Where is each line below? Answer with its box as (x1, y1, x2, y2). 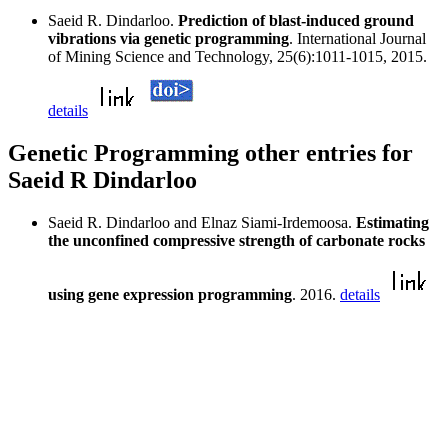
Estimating (356, 214, 429, 232)
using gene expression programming (48, 286, 292, 304)
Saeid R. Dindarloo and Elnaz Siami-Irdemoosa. (48, 214, 356, 232)
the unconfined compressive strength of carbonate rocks (48, 232, 425, 250)
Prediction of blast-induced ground (178, 12, 414, 30)
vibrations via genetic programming (48, 30, 289, 48)
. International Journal (289, 30, 426, 48)
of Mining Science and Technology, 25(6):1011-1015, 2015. (48, 48, 427, 66)
